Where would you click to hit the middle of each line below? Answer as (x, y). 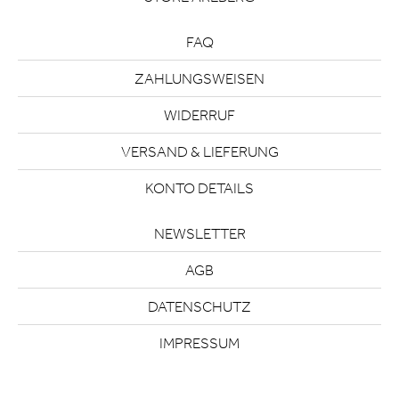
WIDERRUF (199, 115)
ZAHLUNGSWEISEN (199, 78)
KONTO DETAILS (199, 188)
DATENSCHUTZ (199, 306)
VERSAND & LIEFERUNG (199, 151)
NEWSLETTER (199, 233)
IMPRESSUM (199, 343)
